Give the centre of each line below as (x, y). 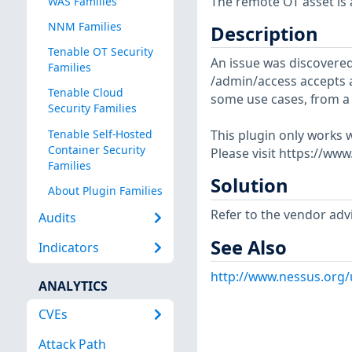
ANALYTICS (73, 286)
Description (264, 33)
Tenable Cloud (85, 93)
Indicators (68, 248)
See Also (248, 247)
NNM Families (84, 27)
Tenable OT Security (100, 52)
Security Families (92, 108)
